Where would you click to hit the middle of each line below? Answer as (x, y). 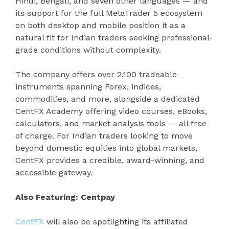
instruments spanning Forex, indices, (88, 87)
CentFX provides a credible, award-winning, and (110, 161)
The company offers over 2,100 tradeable (96, 75)
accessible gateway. (54, 173)
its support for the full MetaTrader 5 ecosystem (109, 13)
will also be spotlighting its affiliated (116, 222)
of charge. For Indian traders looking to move (104, 136)
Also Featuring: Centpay (65, 197)
